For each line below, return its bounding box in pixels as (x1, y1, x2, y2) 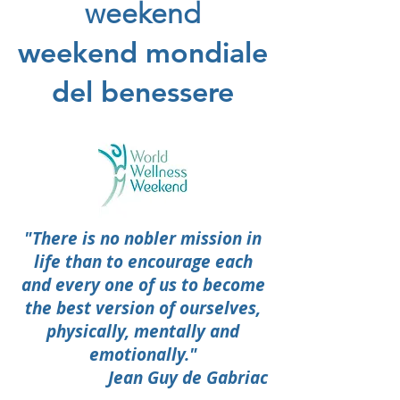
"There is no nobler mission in (24, 227, 262, 251)
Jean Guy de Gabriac (108, 366, 268, 390)
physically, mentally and (46, 320, 239, 344)
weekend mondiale (18, 34, 268, 71)
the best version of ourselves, (25, 296, 261, 321)
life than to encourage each (33, 250, 253, 274)
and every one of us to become (21, 273, 265, 297)
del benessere (52, 73, 234, 110)
